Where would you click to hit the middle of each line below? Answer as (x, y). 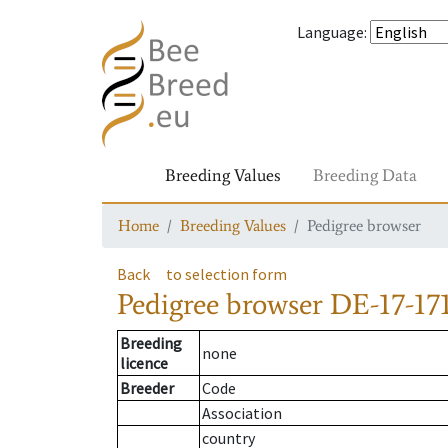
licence (144, 363)
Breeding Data (365, 175)
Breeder (147, 388)
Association (242, 413)
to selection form (226, 274)
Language (330, 32)
